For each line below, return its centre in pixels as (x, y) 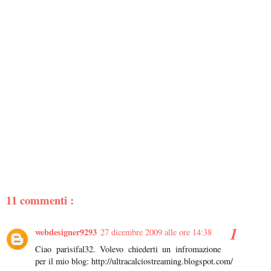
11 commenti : (40, 200)
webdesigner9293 (66, 232)
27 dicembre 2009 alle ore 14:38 (156, 232)
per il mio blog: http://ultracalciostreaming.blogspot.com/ (134, 261)
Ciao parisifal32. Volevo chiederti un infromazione (128, 249)
